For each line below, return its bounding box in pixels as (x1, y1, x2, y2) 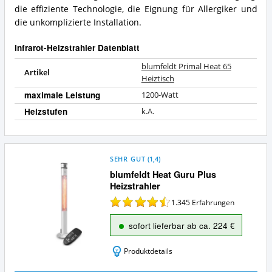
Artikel (24, 67, 50, 78)
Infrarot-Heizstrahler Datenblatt (14, 42, 140, 54)
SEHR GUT (109, 154, 146, 163)
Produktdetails (123, 246, 172, 256)
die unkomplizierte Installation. (14, 16, 141, 28)
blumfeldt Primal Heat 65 (141, 61, 231, 72)
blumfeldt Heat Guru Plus (109, 168, 216, 180)
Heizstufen (24, 105, 67, 117)
